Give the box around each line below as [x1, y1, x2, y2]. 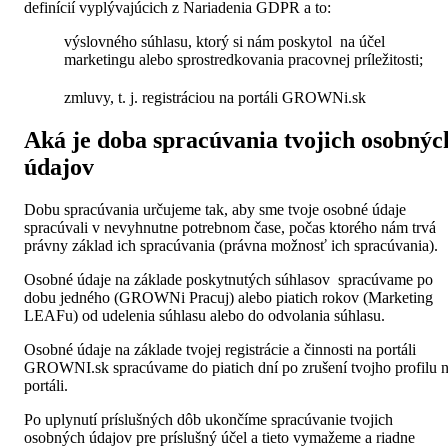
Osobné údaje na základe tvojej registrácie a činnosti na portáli [24, 340, 416, 358]
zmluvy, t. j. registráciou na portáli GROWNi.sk [64, 88, 366, 106]
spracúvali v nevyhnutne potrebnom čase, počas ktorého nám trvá [24, 218, 436, 236]
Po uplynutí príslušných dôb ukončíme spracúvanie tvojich [24, 410, 393, 428]
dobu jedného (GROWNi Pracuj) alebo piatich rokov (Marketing [24, 288, 433, 306]
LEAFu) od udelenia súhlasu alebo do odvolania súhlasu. [24, 306, 385, 324]
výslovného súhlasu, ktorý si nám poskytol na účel [64, 32, 385, 50]
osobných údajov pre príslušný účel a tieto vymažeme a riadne [24, 428, 415, 446]
